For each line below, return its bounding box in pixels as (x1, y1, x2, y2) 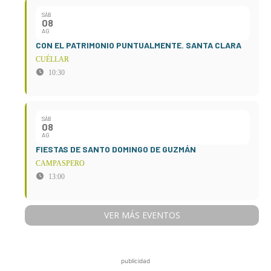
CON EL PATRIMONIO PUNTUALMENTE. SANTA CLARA (36, 40, 241, 51)
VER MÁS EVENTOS (103, 209, 180, 221)
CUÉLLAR (36, 55, 69, 64)
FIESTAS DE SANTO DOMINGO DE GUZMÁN (36, 144, 196, 155)
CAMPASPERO (36, 159, 85, 168)
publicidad (121, 257, 150, 265)
